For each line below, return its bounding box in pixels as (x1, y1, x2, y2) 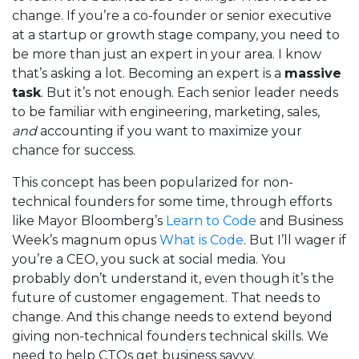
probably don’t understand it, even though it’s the (12, 270, 334, 286)
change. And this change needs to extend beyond (12, 309, 333, 325)
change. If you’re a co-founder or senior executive (12, 7, 332, 23)
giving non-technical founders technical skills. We (12, 328, 329, 344)
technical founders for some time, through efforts (12, 193, 332, 209)
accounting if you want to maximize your (37, 123, 302, 139)
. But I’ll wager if (244, 232, 346, 248)
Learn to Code (166, 212, 256, 228)
